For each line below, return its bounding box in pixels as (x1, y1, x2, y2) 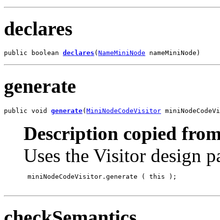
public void (4, 107, 51, 114)
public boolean (4, 49, 63, 57)
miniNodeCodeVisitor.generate (24, 172, 137, 180)
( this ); (137, 172, 177, 180)
